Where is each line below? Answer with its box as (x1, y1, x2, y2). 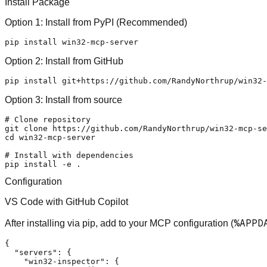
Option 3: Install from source (5, 94, 122, 105)
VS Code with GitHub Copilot (5, 197, 128, 207)
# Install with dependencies (5, 150, 133, 160)
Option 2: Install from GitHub (5, 55, 123, 66)
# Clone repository (5, 114, 91, 124)
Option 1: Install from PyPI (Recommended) (5, 17, 187, 27)
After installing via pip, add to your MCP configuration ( (5, 218, 234, 229)
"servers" (14, 248, 57, 257)
